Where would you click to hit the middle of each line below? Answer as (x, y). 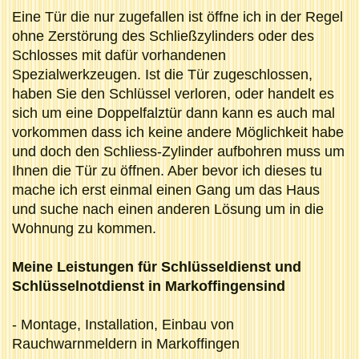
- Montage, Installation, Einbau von (123, 324)
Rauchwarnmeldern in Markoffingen (126, 343)
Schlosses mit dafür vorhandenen (119, 55)
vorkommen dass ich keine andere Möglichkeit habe (178, 132)
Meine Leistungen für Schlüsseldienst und (157, 266)
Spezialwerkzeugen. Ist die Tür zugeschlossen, (162, 74)
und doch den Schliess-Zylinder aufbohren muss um (178, 151)
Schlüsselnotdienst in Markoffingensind (149, 286)
